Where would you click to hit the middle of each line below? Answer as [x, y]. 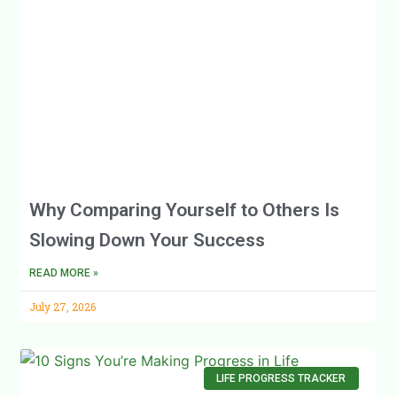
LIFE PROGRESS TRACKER [281, 378]
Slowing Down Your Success [148, 240]
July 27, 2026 [63, 306]
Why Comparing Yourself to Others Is [185, 210]
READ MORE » [64, 272]
